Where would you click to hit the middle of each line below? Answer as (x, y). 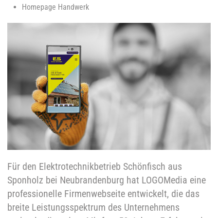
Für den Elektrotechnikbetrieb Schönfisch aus (95, 167)
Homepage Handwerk (55, 7)
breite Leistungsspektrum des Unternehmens (93, 208)
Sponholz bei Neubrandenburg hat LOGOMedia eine (107, 180)
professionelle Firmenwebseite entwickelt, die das (103, 194)
